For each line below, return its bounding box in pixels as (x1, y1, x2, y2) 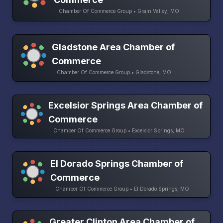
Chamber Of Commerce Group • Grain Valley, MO (59, 7, 180, 14)
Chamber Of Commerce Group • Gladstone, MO (56, 69, 171, 75)
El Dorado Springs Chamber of (50, 158, 184, 169)
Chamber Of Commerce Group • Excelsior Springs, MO (53, 127, 185, 134)
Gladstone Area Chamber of (51, 41, 175, 52)
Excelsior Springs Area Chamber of (48, 100, 203, 111)
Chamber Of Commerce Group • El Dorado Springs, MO (55, 185, 190, 192)
